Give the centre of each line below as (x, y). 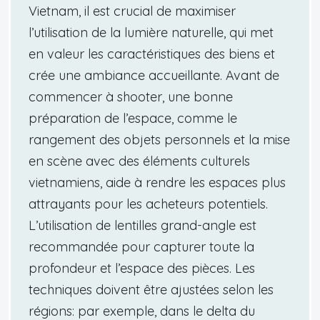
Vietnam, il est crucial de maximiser (132, 11)
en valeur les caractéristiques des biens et (152, 54)
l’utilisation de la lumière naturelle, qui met (151, 32)
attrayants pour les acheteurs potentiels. (148, 204)
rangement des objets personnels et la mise (159, 139)
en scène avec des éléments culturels (139, 161)
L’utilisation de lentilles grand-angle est (142, 225)
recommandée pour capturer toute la (141, 246)
